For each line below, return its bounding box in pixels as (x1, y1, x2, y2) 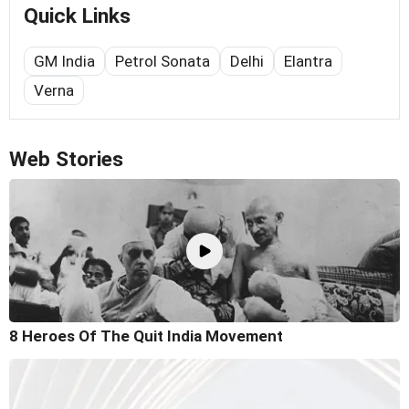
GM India (34, 51, 95, 70)
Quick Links (24, 3, 131, 28)
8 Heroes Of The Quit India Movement (9, 327, 283, 346)
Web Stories (9, 146, 123, 172)
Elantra (284, 51, 332, 70)
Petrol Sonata (115, 51, 210, 70)
